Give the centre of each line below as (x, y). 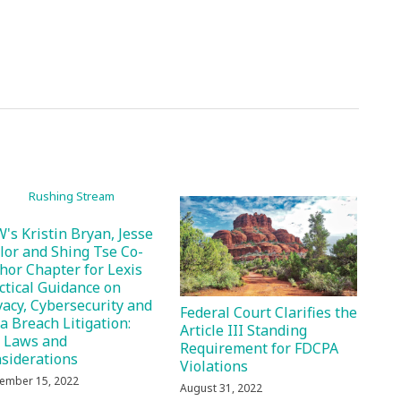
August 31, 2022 (222, 388)
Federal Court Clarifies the (269, 312)
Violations (214, 366)
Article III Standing (244, 330)
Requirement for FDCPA (260, 348)
